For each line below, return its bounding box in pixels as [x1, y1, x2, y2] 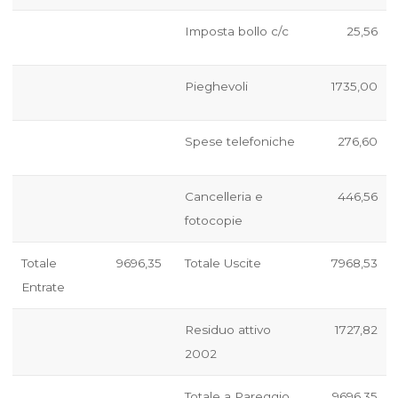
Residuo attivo [184, 322, 271, 338]
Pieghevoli [184, 79, 248, 94]
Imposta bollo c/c [184, 24, 289, 39]
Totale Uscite [184, 256, 261, 271]
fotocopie [184, 213, 243, 228]
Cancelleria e [184, 189, 263, 204]
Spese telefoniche [184, 134, 295, 149]
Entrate [20, 280, 65, 295]
